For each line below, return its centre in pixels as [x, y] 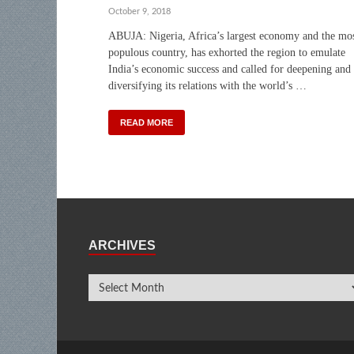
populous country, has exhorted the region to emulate [227, 52]
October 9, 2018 [139, 12]
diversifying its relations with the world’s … [207, 85]
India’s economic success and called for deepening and [230, 69]
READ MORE [147, 122]
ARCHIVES [122, 245]
